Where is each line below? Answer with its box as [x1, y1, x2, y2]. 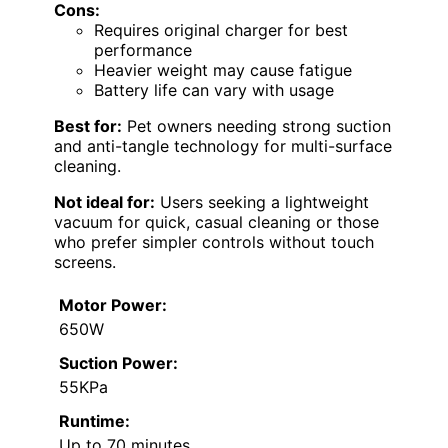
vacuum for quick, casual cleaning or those [54, 211, 379, 232]
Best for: [54, 115, 122, 136]
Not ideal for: [54, 191, 155, 212]
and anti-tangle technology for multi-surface [54, 135, 392, 156]
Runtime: [59, 410, 130, 431]
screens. [54, 251, 116, 272]
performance [94, 39, 192, 60]
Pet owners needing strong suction [122, 115, 391, 136]
